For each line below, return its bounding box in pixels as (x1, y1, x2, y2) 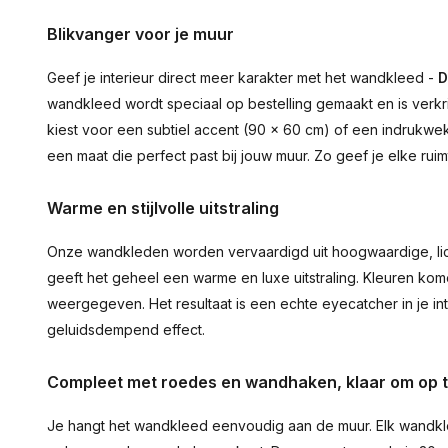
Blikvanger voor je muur (47, 24, 234, 44)
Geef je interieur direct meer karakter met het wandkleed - (47, 69, 438, 86)
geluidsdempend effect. (47, 321, 205, 338)
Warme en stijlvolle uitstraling (47, 198, 279, 218)
